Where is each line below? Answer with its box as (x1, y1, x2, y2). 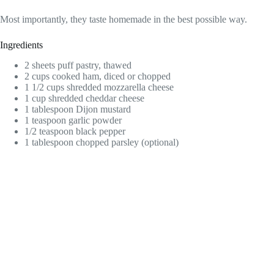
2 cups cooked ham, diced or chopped (24, 70, 171, 81)
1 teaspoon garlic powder (24, 114, 122, 125)
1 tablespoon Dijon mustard (24, 103, 131, 114)
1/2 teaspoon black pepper (24, 125, 125, 136)
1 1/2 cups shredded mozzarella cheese (24, 81, 174, 92)
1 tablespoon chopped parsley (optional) (24, 136, 179, 147)
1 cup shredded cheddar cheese (24, 92, 144, 103)
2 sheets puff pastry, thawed (24, 59, 131, 70)
